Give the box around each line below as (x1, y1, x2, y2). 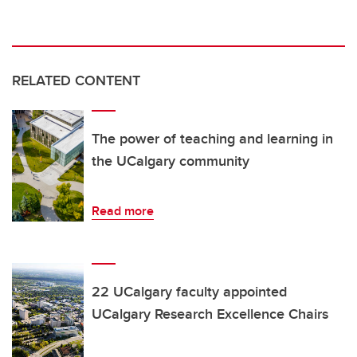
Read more (92, 202, 154, 221)
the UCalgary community (92, 151, 249, 172)
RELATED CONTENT (12, 70, 140, 92)
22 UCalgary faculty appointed (92, 281, 287, 303)
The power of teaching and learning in (92, 128, 333, 150)
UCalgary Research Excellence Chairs (92, 304, 328, 325)
